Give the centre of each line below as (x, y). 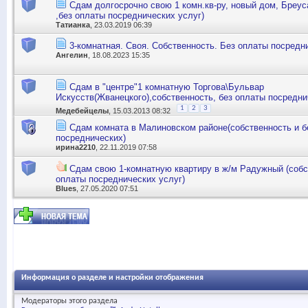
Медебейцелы (82, 110)
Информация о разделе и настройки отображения (112, 278)
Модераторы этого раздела (69, 301)
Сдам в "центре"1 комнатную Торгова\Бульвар (167, 87)
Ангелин (72, 55)
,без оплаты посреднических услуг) (130, 15)
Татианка (73, 24)
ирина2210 (76, 147)
